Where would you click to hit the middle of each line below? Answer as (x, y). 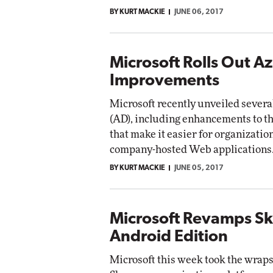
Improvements (165, 81)
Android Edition (169, 237)
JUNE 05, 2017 (199, 168)
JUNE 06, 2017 (199, 12)
